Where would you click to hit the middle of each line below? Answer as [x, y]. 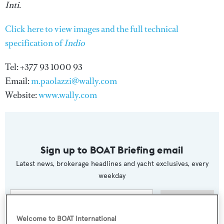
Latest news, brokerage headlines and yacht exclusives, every [112, 163]
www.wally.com [68, 95]
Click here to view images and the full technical [92, 29]
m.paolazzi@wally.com [74, 81]
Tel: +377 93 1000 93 [44, 67]
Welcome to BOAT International [67, 218]
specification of [34, 43]
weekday [112, 175]
